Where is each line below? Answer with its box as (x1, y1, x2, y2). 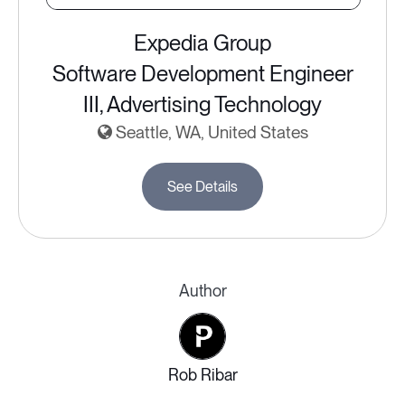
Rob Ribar (167, 365, 238, 384)
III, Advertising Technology (83, 91, 322, 118)
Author (178, 281, 227, 300)
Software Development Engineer (52, 61, 353, 87)
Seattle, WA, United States (111, 122, 308, 143)
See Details (167, 178, 238, 195)
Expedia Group (134, 30, 271, 56)
